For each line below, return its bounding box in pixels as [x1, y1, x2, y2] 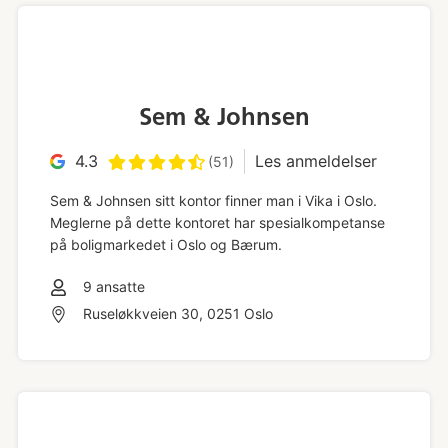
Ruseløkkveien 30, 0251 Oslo [82, 304, 273, 322]
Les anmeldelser [254, 151, 377, 172]
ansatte [91, 278, 145, 296]
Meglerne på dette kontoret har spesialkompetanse [49, 214, 385, 232]
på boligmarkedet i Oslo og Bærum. [49, 236, 286, 254]
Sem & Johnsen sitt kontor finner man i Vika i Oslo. [49, 192, 377, 210]
